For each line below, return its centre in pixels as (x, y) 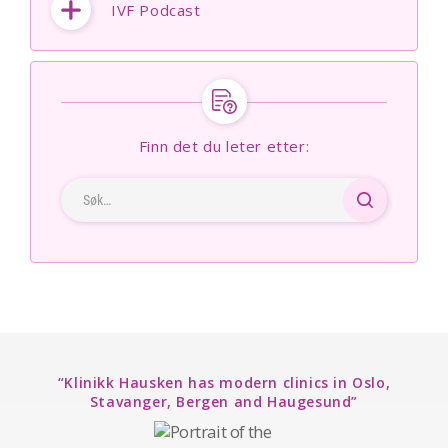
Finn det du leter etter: (224, 146)
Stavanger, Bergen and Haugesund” (224, 402)
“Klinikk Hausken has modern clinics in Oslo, (224, 383)
